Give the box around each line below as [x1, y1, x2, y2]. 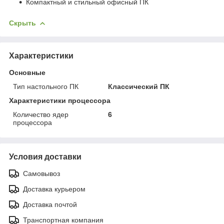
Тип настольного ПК [13, 82, 78, 90]
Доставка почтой [23, 200, 77, 208]
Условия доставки [9, 152, 81, 161]
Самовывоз [23, 169, 60, 177]
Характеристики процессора [9, 96, 110, 104]
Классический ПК [108, 82, 170, 90]
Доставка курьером [23, 184, 85, 193]
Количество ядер [13, 110, 68, 118]
